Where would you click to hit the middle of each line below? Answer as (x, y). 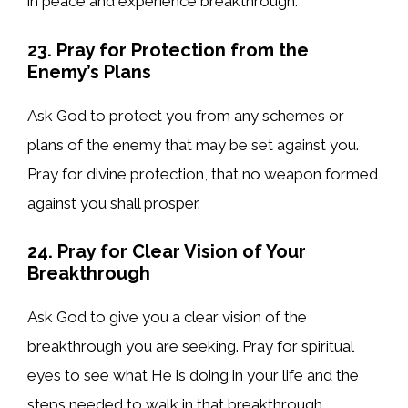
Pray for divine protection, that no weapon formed (203, 173)
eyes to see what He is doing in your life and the (193, 376)
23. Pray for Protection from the (168, 50)
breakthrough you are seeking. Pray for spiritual (190, 347)
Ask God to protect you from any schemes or (186, 115)
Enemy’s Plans (89, 71)
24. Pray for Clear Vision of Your (167, 252)
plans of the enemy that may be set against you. (193, 144)
